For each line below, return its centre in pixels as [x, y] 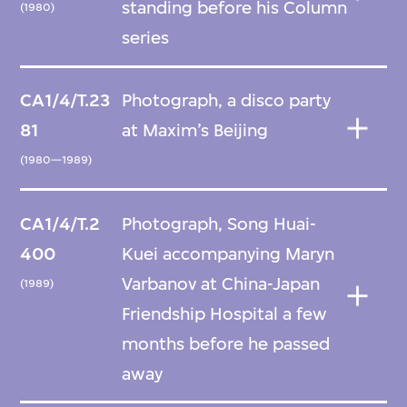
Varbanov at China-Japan [222, 283]
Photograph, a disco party [227, 101]
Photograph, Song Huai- [219, 223]
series [146, 37]
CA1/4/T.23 [65, 101]
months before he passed [226, 343]
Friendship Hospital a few [225, 313]
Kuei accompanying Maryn [228, 253]
